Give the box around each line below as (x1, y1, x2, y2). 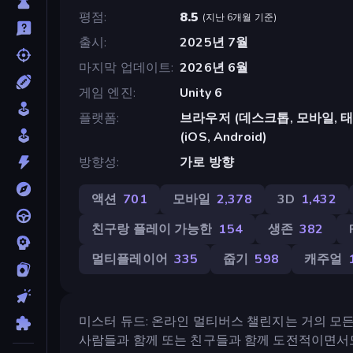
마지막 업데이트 (79, 58, 172, 76)
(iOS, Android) (180, 128, 268, 146)
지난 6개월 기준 (205, 10, 273, 24)
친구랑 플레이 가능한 (91, 220, 213, 238)
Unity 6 (180, 84, 223, 102)
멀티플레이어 (91, 250, 168, 268)
